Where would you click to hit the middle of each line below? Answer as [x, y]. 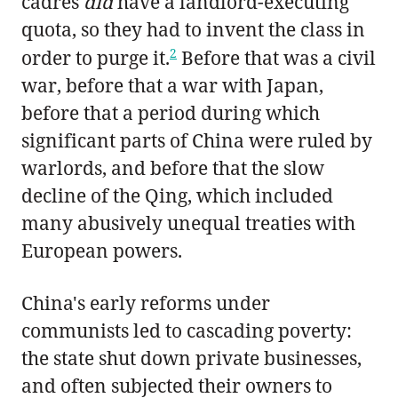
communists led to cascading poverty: [187, 330]
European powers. [102, 250]
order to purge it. [96, 57]
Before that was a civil [276, 57]
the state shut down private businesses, [191, 358]
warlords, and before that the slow [173, 167]
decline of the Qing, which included [177, 195]
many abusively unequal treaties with [188, 223]
